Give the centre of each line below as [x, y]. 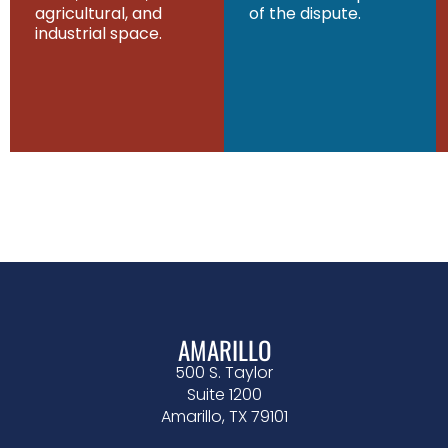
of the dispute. [305, 14]
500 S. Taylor [224, 373]
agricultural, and [98, 14]
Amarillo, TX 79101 [224, 417]
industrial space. [98, 34]
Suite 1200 [224, 395]
